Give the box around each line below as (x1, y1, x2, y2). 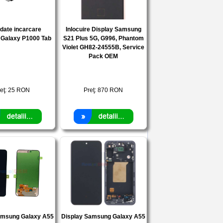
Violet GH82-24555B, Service (62, 44, 144, 51)
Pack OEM (89, 53, 118, 60)
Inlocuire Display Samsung (65, 26, 141, 33)
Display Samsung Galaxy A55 (61, 213, 145, 220)
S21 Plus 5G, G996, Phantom (63, 35, 144, 42)
